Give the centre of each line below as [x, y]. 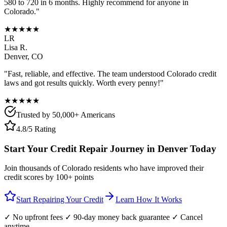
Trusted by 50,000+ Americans [66, 115]
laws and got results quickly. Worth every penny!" [84, 83]
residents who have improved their [148, 168]
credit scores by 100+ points [49, 177]
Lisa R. [16, 47]
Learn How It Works [149, 200]
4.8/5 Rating [36, 129]
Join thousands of [33, 168]
